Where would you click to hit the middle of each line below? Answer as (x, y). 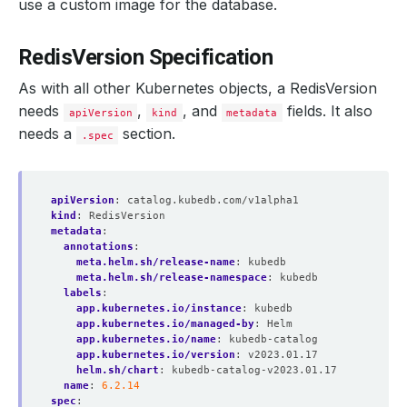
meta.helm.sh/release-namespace (172, 277)
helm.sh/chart (118, 370)
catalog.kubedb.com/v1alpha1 (213, 200)
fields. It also (328, 111)
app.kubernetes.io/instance (159, 308)
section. (147, 134)
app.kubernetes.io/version (156, 354)
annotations (99, 246)
